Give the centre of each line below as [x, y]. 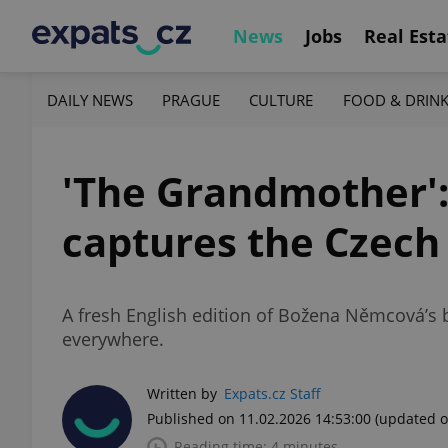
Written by [182, 393]
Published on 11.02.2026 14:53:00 [259, 418]
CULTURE [281, 99]
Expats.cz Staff [272, 393]
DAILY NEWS [90, 99]
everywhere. [113, 339]
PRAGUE [191, 99]
